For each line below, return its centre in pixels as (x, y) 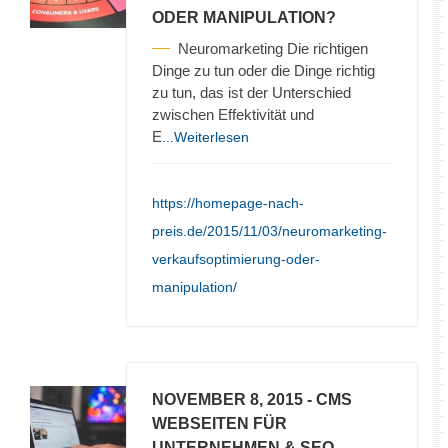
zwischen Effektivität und (233, 114)
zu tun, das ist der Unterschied (251, 92)
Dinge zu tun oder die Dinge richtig (263, 70)
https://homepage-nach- (228, 202)
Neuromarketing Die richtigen (273, 48)
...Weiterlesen (205, 136)
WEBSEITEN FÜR (219, 423)
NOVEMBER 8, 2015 (227, 399)
